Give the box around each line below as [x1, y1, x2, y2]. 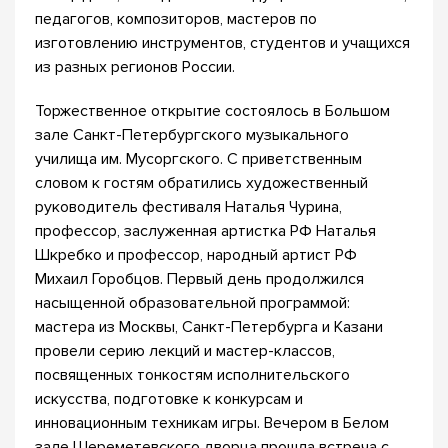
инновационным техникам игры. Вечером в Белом [35, 413, 389, 433]
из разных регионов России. [35, 57, 235, 77]
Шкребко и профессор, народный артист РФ [35, 245, 357, 265]
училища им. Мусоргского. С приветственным [35, 149, 362, 169]
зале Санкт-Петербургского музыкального [35, 125, 349, 145]
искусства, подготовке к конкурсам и [35, 389, 303, 409]
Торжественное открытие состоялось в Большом [35, 101, 390, 121]
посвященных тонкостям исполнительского [35, 365, 350, 385]
